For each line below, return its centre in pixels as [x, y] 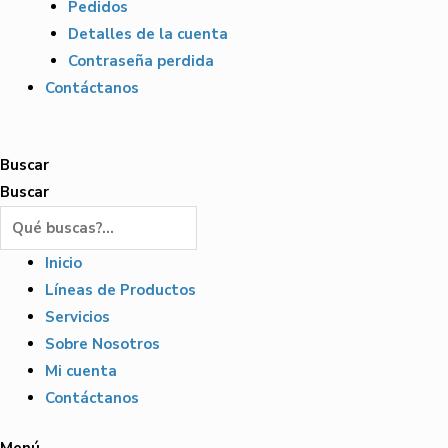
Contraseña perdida [140, 61]
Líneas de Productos [120, 290]
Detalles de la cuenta [147, 34]
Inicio [63, 263]
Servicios [77, 317]
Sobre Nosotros [102, 344]
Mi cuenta [81, 371]
